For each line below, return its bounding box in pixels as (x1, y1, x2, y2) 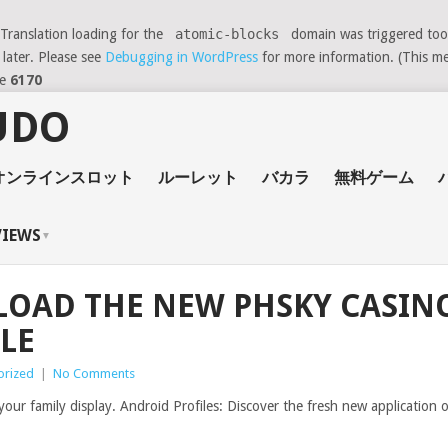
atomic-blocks (175, 26, 279, 42)
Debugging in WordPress (105, 49, 258, 65)
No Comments (53, 366, 135, 381)
